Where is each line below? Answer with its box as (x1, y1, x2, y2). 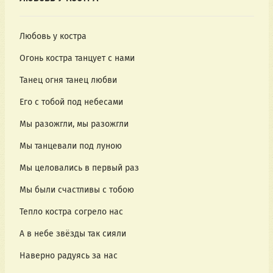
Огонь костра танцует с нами (19, 53, 135, 64)
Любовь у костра (19, 31, 87, 42)
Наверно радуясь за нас (19, 250, 118, 261)
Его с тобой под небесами (19, 97, 123, 108)
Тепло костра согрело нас (19, 207, 123, 218)
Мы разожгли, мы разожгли (19, 119, 129, 130)
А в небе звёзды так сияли (19, 229, 126, 239)
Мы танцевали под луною (19, 141, 122, 152)
